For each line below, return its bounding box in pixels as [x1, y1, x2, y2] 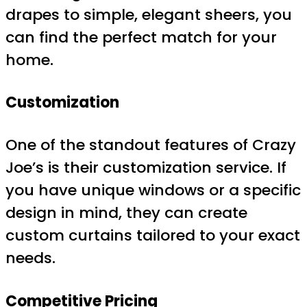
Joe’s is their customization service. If [5, 157, 286, 179]
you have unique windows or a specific [5, 180, 301, 201]
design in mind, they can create [5, 202, 247, 224]
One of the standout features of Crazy [5, 134, 296, 156]
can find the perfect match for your [5, 26, 277, 48]
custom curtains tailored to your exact [5, 225, 300, 247]
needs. [5, 247, 56, 269]
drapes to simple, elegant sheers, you [5, 3, 292, 25]
